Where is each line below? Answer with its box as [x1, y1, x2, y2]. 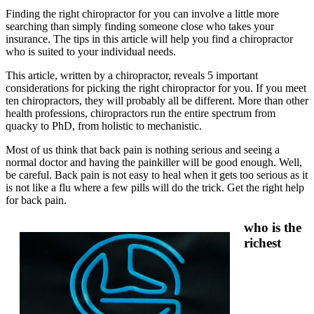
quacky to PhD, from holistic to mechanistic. [6, 120, 202, 132]
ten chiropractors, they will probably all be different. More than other [6, 95, 308, 107]
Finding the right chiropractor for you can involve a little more [6, 8, 279, 20]
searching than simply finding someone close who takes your [6, 20, 274, 33]
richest [244, 235, 281, 251]
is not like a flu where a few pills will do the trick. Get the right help [6, 182, 304, 194]
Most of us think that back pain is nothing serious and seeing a [6, 144, 280, 156]
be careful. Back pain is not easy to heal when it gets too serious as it [6, 169, 308, 182]
